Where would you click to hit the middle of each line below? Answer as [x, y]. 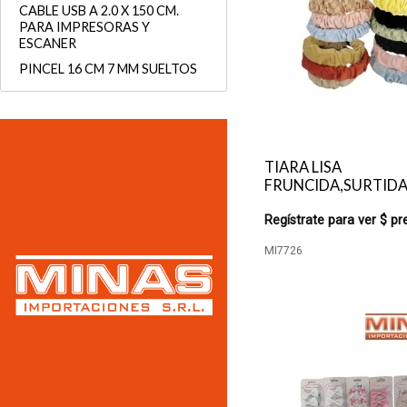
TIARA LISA [303, 167]
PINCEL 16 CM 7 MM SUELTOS [108, 69]
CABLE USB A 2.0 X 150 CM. [99, 10]
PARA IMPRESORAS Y [84, 27]
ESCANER [48, 43]
